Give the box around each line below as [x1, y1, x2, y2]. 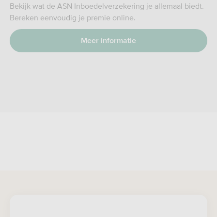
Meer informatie [81, 37, 136, 45]
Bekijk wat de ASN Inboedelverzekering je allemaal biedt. [10, 1, 204, 10]
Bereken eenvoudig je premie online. [10, 13, 136, 22]
